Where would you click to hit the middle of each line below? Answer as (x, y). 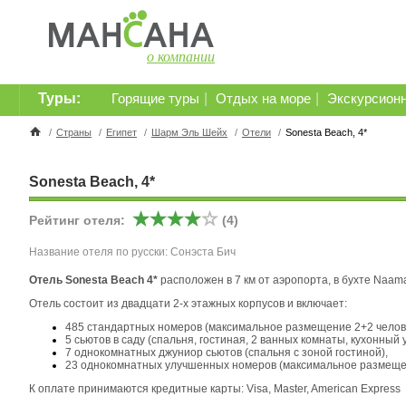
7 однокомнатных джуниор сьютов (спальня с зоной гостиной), (227, 353)
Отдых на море (263, 99)
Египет (121, 132)
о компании (181, 57)
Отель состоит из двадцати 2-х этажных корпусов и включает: (188, 304)
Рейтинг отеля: (81, 221)
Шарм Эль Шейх (189, 132)
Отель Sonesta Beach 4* (95, 280)
